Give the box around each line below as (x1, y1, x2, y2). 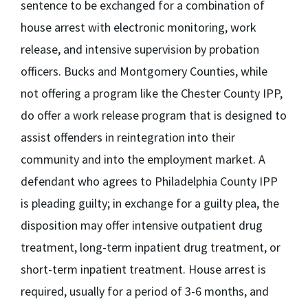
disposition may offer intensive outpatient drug (21, 217, 263, 233)
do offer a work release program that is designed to (21, 107, 287, 123)
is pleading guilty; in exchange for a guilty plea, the (21, 195, 279, 211)
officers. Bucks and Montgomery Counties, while (21, 63, 267, 79)
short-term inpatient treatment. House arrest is (21, 261, 266, 277)
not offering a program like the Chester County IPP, (21, 85, 283, 101)
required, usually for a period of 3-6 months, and (21, 283, 269, 299)
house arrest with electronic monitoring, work (21, 19, 256, 35)
